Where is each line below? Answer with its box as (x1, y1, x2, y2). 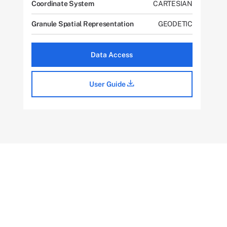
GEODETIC (158, 20, 193, 28)
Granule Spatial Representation (31, 20, 134, 28)
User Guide (89, 80, 128, 89)
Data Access (91, 51, 133, 59)
